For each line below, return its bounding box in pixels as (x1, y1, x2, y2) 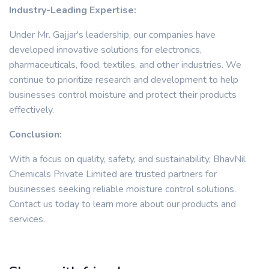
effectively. (9, 103, 54, 116)
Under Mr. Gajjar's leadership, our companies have (9, 28, 216, 41)
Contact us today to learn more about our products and (9, 198, 236, 211)
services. (9, 213, 45, 226)
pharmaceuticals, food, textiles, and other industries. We (9, 58, 241, 71)
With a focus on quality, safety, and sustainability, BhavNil (9, 153, 246, 166)
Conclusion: (9, 128, 62, 141)
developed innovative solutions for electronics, (9, 43, 202, 56)
